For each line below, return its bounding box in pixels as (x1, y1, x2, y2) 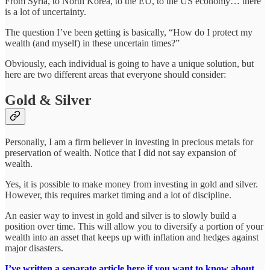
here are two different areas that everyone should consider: (5, 69, 226, 80)
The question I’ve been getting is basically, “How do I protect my (5, 27, 253, 38)
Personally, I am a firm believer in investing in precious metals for (5, 136, 253, 147)
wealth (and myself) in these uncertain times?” (5, 38, 180, 49)
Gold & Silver (5, 92, 92, 108)
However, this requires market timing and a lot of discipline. (5, 189, 231, 200)
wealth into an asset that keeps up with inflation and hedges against (5, 231, 259, 242)
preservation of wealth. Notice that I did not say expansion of (5, 147, 236, 158)
